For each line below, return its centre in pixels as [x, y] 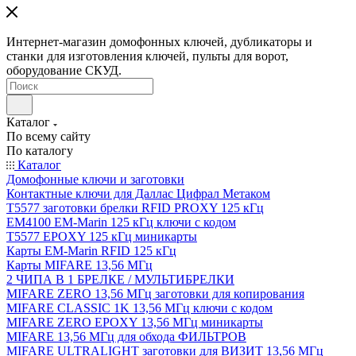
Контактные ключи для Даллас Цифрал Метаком [138, 193]
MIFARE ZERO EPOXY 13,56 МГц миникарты [135, 322]
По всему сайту [48, 136]
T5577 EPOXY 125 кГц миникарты [102, 236]
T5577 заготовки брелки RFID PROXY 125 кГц [135, 208]
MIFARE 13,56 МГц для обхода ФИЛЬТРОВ [126, 337]
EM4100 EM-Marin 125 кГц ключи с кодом [121, 222]
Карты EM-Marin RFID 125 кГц [91, 251]
